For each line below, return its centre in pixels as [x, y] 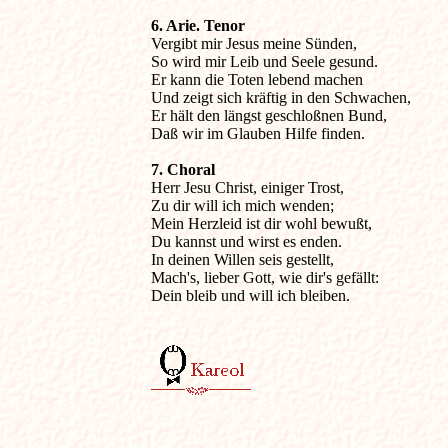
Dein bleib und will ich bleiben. [250, 295]
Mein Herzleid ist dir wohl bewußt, [261, 223]
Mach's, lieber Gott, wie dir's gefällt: [264, 277]
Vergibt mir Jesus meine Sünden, [253, 43]
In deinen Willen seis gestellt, [242, 259]
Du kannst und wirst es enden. [246, 241]
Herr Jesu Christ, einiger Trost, [247, 187]
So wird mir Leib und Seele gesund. [264, 61]
